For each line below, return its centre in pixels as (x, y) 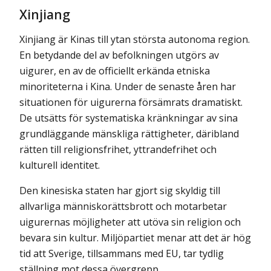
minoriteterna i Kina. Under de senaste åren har (128, 86)
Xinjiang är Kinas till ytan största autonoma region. (135, 39)
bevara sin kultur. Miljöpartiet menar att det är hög (135, 237)
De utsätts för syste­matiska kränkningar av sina (129, 118)
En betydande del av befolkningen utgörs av (119, 55)
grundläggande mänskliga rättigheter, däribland (129, 133)
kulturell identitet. (60, 165)
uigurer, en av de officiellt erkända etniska (115, 70)
